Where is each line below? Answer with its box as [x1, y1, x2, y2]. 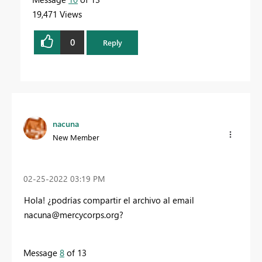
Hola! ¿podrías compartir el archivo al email [24, 194, 194, 206]
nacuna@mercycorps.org [24, 209, 119, 221]
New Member [53, 132, 99, 142]
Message [23, 247, 60, 259]
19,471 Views [32, 8, 82, 20]
